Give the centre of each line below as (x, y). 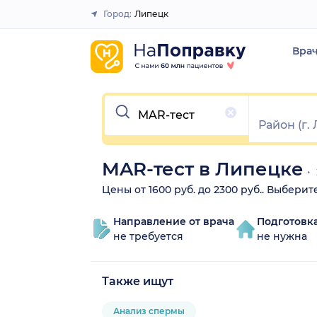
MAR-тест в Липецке (203, 169)
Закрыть (153, 20)
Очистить (132, 100)
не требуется (148, 236)
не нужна (282, 236)
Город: (117, 14)
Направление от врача (174, 221)
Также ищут (138, 281)
